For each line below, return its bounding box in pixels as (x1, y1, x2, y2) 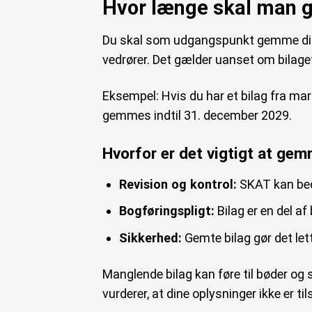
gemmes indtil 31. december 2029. (102, 107, 292, 123)
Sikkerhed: (118, 231, 182, 246)
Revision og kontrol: (118, 176, 237, 192)
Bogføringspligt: (118, 203, 214, 219)
